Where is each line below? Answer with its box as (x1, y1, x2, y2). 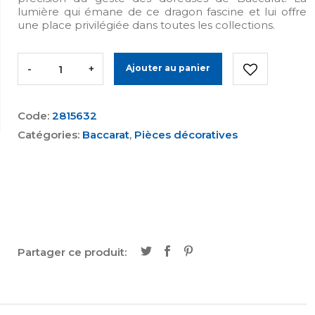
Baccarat (82, 128, 129, 141)
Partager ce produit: (18, 245, 127, 259)
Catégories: (18, 128, 82, 141)
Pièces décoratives (134, 128, 238, 141)
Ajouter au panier (126, 63, 210, 73)
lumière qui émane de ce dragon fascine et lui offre (18, 5, 307, 18)
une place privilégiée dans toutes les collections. (18, 18, 275, 32)
